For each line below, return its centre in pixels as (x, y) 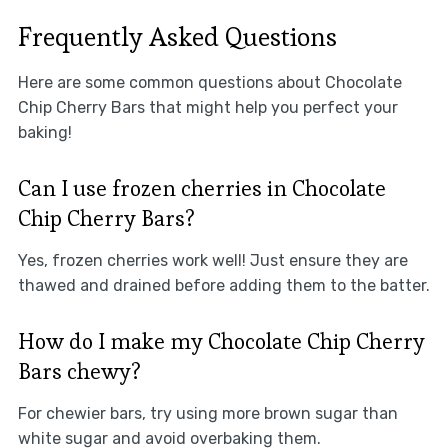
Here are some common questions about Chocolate (209, 83)
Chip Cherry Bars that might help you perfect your (207, 108)
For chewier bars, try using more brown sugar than (207, 414)
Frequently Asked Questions (177, 37)
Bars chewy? (79, 371)
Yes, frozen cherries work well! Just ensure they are (212, 261)
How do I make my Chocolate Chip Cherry (221, 341)
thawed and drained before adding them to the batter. (223, 286)
